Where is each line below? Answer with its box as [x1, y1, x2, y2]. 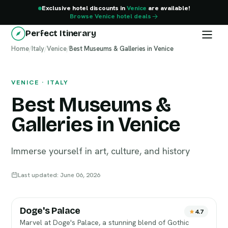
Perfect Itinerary [25, 28, 96, 39]
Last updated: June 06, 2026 [18, 170, 101, 179]
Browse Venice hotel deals [69, 12, 151, 20]
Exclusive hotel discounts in [41, 4, 127, 12]
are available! [147, 4, 190, 12]
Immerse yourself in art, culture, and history [11, 145, 190, 157]
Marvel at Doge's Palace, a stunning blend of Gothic [20, 218, 189, 227]
